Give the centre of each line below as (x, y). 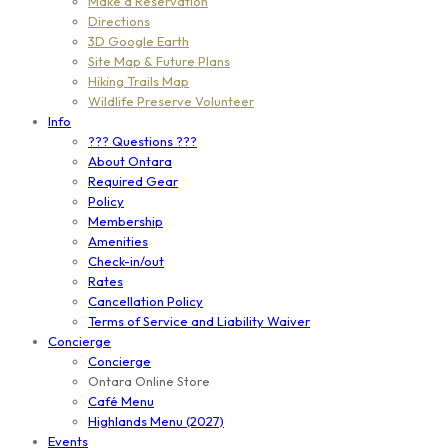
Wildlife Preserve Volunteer (171, 101)
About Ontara (130, 161)
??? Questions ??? (142, 141)
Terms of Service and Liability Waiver (199, 321)
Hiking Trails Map (138, 81)
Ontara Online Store (149, 381)
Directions (119, 21)
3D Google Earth (138, 41)
